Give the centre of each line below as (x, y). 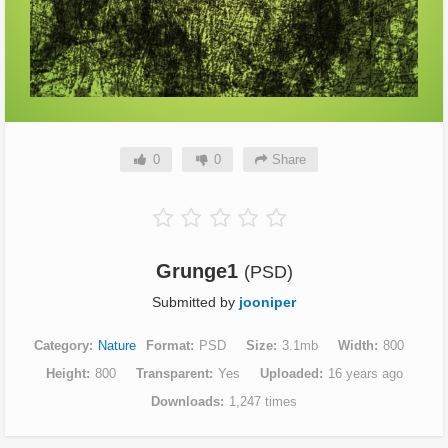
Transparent (172, 373)
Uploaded (289, 373)
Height (65, 373)
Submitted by (195, 302)
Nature (117, 345)
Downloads (185, 401)
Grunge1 (199, 271)
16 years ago (365, 373)
